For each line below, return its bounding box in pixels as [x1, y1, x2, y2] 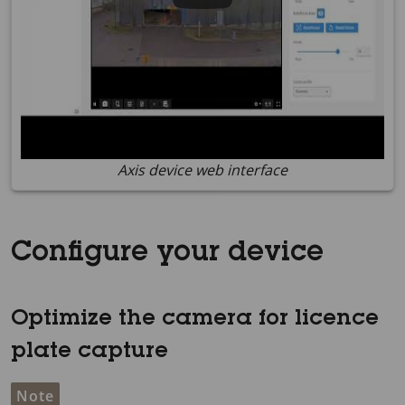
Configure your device [11, 240, 324, 268]
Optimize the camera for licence [11, 309, 379, 331]
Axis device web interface [118, 160, 287, 180]
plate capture [11, 342, 168, 363]
